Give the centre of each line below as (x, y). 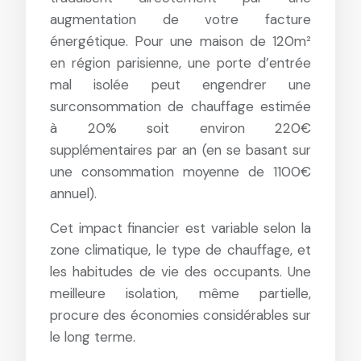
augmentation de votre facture (180, 19)
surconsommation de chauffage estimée (180, 106)
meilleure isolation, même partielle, (180, 293)
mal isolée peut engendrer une (180, 84)
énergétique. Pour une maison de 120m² (180, 41)
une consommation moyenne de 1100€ (180, 171)
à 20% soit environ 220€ (180, 128)
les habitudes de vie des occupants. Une (180, 271)
